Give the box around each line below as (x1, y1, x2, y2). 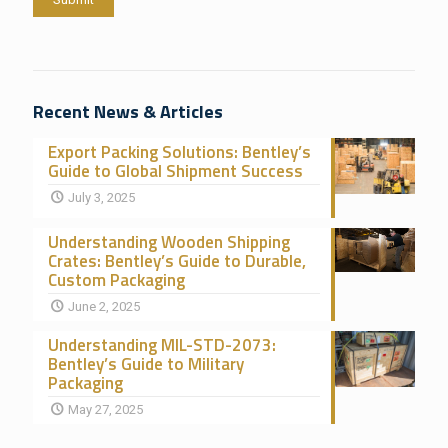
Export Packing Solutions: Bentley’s (48, 138, 311, 165)
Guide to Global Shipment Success (48, 157, 303, 184)
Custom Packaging (48, 266, 185, 293)
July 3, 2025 (68, 189, 136, 205)
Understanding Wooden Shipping (48, 228, 290, 255)
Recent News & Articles (33, 97, 223, 125)
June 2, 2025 (68, 298, 141, 314)
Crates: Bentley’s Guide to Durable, (48, 247, 306, 274)
